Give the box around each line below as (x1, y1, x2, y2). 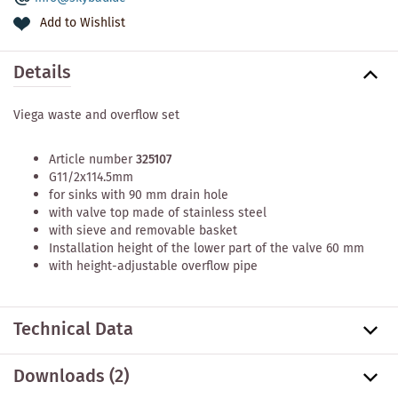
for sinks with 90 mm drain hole (49, 185, 228, 205)
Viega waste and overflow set (13, 105, 179, 125)
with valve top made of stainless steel (49, 203, 267, 223)
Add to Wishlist (40, 13, 125, 34)
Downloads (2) (13, 362, 129, 391)
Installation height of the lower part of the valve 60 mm (49, 238, 364, 259)
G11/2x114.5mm (49, 167, 133, 187)
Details (13, 60, 71, 88)
